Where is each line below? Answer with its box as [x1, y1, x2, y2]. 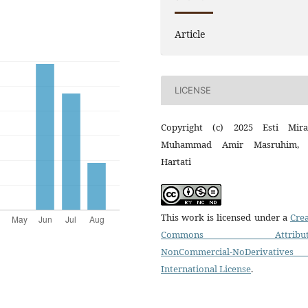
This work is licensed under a [161, 210, 290, 223]
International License [161, 262, 251, 275]
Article [175, 27, 206, 41]
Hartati [161, 155, 191, 168]
